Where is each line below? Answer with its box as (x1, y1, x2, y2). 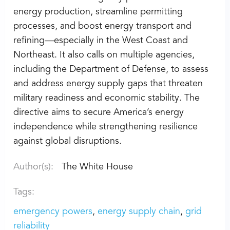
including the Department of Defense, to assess (13, 65, 208, 74)
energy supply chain (98, 207, 180, 217)
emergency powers (13, 207, 92, 217)
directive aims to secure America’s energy (13, 108, 184, 118)
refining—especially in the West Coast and (13, 36, 188, 46)
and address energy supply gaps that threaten (13, 79, 203, 89)
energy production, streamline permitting (13, 7, 183, 17)
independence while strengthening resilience (13, 122, 198, 132)
